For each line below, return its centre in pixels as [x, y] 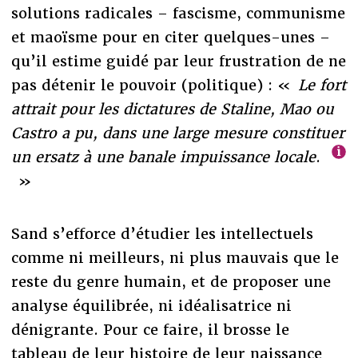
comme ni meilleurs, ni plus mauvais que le [175, 257]
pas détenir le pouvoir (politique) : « [154, 85]
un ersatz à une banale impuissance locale [163, 157]
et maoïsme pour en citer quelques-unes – [170, 37]
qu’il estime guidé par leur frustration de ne [178, 61]
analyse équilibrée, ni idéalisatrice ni [151, 305]
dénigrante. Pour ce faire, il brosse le [150, 329]
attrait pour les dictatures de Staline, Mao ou [172, 109]
